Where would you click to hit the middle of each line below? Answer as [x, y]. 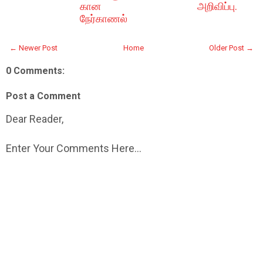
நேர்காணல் [103, 18]
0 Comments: [35, 71]
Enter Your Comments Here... [74, 148]
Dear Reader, [35, 119]
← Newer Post [33, 48]
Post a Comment [43, 96]
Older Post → [231, 48]
